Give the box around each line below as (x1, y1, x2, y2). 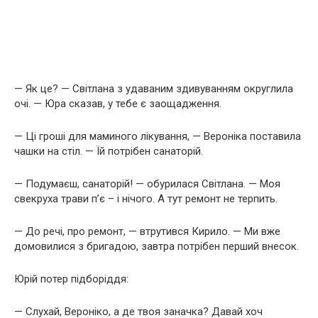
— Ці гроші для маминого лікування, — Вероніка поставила (14, 129, 301, 143)
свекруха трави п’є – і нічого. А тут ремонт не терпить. (14, 192, 278, 205)
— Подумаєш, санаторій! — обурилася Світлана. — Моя (14, 177, 280, 190)
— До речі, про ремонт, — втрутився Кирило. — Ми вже (14, 224, 280, 238)
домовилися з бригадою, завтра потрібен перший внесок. (14, 239, 299, 253)
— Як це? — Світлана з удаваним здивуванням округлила (14, 82, 293, 95)
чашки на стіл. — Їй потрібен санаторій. (14, 144, 203, 158)
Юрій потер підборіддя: (14, 272, 128, 285)
